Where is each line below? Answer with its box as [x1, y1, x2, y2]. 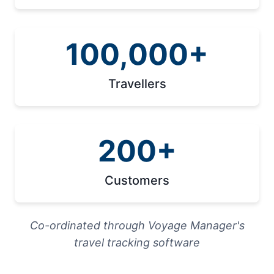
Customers [105, 172, 169, 188]
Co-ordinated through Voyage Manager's [29, 218, 245, 232]
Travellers [108, 76, 166, 91]
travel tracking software [74, 235, 200, 249]
